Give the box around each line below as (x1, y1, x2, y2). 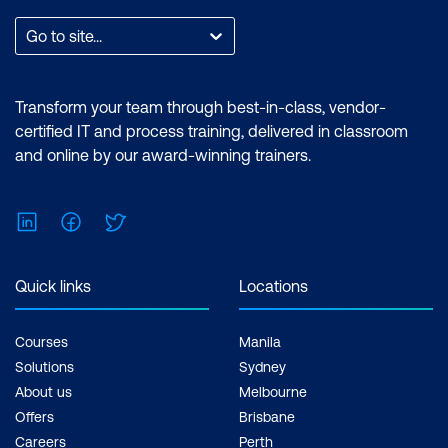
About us (15, 384, 72, 401)
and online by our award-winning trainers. (15, 146, 311, 165)
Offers (15, 409, 54, 426)
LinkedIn (39, 210, 99, 229)
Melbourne (239, 384, 307, 401)
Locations (239, 277, 308, 296)
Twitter (127, 210, 175, 229)
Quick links (15, 277, 91, 296)
